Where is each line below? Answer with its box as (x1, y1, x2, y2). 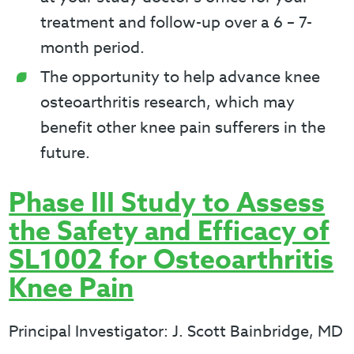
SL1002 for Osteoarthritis (9, 241, 334, 281)
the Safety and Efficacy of (9, 213, 330, 252)
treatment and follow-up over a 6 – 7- (40, 11, 313, 34)
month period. (40, 36, 145, 59)
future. (40, 141, 91, 164)
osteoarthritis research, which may (40, 91, 296, 114)
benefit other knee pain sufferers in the (40, 116, 326, 139)
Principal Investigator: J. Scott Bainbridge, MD (9, 320, 344, 343)
